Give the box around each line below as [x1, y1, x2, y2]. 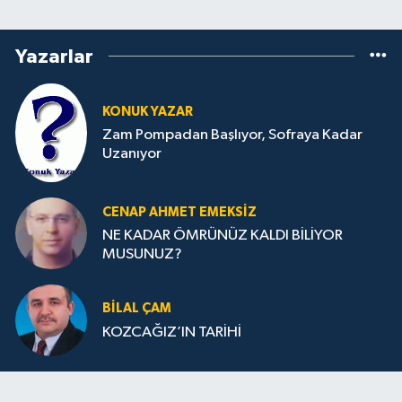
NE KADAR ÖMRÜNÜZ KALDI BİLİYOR [102, 228, 343, 244]
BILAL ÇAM [102, 301, 171, 316]
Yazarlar [15, 46, 93, 66]
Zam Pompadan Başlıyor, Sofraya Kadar [102, 127, 363, 144]
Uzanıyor [102, 146, 162, 162]
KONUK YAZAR [102, 104, 193, 118]
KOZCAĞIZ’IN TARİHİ [102, 324, 241, 340]
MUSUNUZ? [102, 247, 182, 263]
